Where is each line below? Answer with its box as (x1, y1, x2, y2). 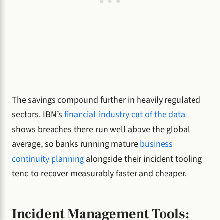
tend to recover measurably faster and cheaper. (12, 167, 187, 180)
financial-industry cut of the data (64, 109, 185, 121)
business (140, 138, 173, 151)
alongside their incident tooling (84, 153, 202, 165)
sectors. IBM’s (12, 109, 64, 121)
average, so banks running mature (12, 138, 140, 151)
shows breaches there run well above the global (12, 123, 190, 136)
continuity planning (12, 153, 84, 165)
